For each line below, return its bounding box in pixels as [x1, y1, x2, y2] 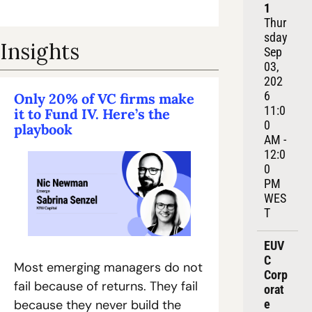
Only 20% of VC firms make [14, 89, 194, 107]
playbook [14, 120, 72, 138]
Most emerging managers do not [14, 259, 203, 276]
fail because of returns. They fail [14, 278, 198, 295]
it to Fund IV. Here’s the [14, 104, 170, 123]
